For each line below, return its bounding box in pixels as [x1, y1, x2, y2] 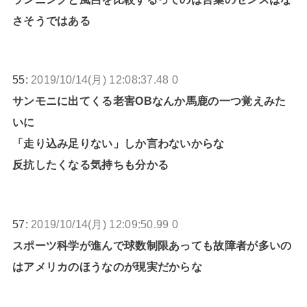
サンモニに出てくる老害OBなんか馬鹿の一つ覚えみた [12, 95, 286, 108]
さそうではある [12, 14, 91, 27]
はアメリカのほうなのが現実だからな [12, 260, 203, 273]
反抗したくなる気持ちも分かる [12, 158, 169, 171]
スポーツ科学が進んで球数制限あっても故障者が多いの [12, 238, 292, 251]
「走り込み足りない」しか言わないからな [12, 137, 225, 150]
